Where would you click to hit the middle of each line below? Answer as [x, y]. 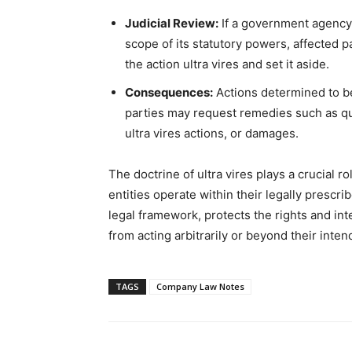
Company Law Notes [200, 286]
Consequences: [169, 92]
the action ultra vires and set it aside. [227, 64]
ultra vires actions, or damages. [212, 133]
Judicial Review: [172, 23]
